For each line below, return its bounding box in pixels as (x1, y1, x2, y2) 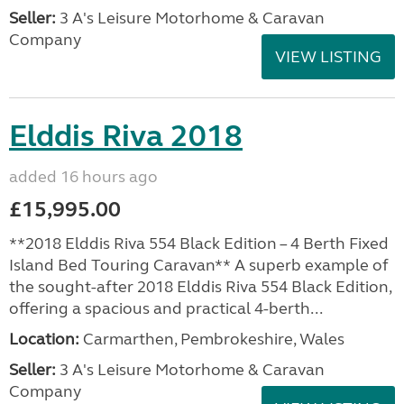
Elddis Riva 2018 (9, 117, 243, 155)
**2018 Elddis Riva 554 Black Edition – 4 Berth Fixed (9, 234, 389, 253)
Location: (9, 329, 79, 349)
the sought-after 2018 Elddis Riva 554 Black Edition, (9, 277, 391, 297)
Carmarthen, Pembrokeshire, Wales (79, 329, 344, 349)
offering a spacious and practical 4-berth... (9, 298, 323, 318)
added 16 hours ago (9, 167, 158, 187)
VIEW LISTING (275, 47, 381, 67)
